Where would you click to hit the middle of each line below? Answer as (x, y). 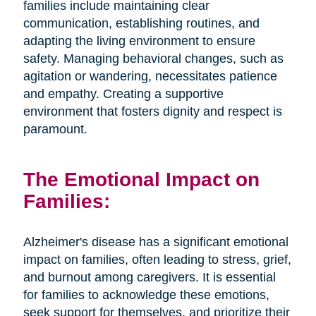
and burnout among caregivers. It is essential (149, 278)
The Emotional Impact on (141, 180)
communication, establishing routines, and (141, 24)
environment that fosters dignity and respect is (152, 112)
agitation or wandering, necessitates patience (150, 77)
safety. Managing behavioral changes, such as (153, 59)
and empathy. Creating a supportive (123, 94)
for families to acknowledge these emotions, (146, 295)
